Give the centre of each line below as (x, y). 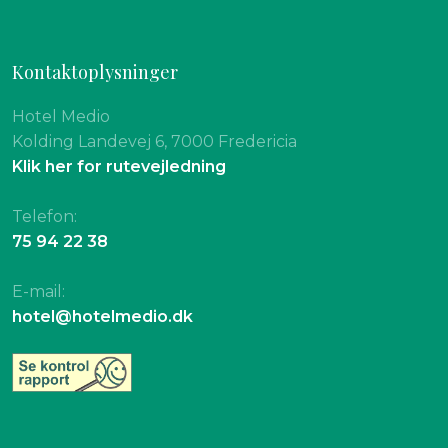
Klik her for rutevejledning (119, 166)
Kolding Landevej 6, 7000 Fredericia (155, 141)
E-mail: (39, 291)
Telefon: (45, 216)
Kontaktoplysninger (95, 71)
